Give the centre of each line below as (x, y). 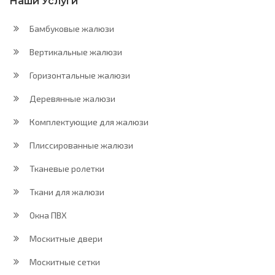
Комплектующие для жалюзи (88, 122)
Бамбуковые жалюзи (71, 29)
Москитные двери (65, 238)
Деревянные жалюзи (72, 99)
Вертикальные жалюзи (75, 52)
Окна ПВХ (47, 215)
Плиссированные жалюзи (80, 145)
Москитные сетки (64, 262)
